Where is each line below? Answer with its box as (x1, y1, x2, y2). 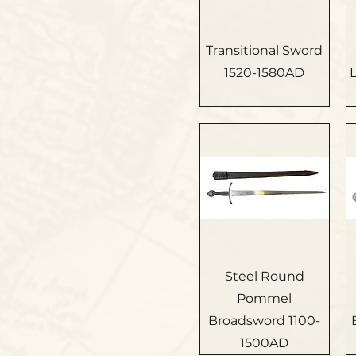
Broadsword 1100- (208, 312, 321, 328)
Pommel (237, 290, 292, 306)
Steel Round (224, 268, 304, 284)
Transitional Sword (206, 42, 323, 58)
